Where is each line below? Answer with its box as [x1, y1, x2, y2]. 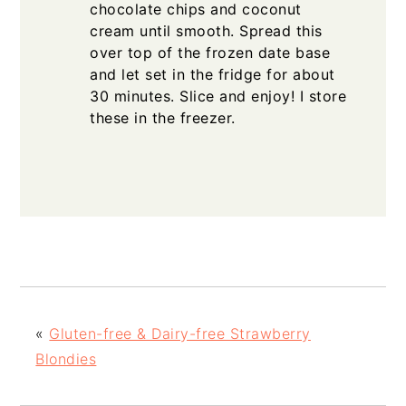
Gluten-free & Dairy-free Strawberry [49, 324, 311, 343]
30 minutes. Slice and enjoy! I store [90, 86, 347, 105]
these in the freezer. [90, 108, 236, 127]
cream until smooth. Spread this [90, 21, 323, 40]
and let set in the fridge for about [90, 64, 335, 83]
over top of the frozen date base [90, 43, 331, 62]
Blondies [35, 349, 97, 368]
